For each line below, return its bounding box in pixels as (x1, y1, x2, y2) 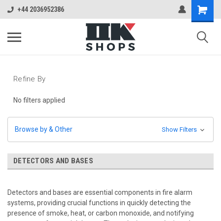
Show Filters (161, 125, 198, 133)
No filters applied (13, 96, 65, 104)
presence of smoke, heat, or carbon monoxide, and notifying (7, 209, 194, 217)
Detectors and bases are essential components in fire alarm (7, 188, 192, 196)
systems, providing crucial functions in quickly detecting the (7, 198, 191, 207)
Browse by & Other (15, 125, 73, 133)
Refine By (13, 74, 46, 83)
